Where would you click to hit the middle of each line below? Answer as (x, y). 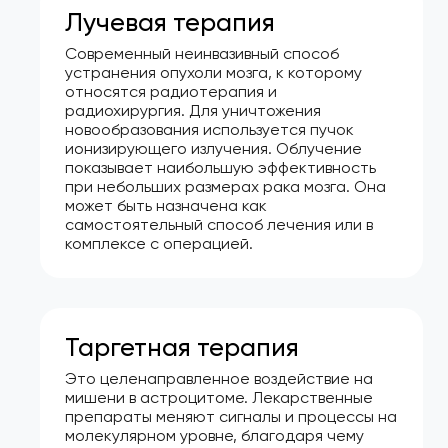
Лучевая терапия (170, 21)
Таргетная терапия (182, 346)
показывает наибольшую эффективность (220, 167)
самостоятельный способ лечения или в (219, 224)
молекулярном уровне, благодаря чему (214, 435)
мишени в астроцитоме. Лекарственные (219, 397)
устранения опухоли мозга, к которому (213, 72)
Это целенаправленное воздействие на (219, 378)
